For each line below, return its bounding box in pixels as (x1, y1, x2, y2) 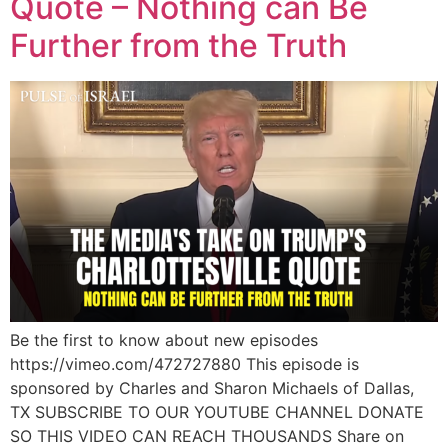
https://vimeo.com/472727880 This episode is (10, 353, 359, 374)
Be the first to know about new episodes (10, 329, 318, 350)
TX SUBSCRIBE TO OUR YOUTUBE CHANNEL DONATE (10, 401, 424, 422)
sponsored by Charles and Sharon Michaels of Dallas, (10, 377, 414, 398)
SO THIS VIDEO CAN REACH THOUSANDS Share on (10, 425, 404, 446)
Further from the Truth (10, 25, 347, 65)
